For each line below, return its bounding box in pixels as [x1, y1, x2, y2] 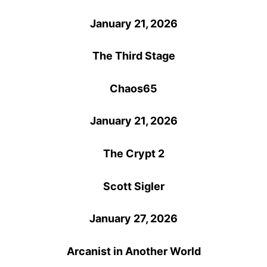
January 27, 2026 [89, 212, 178, 225]
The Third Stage [92, 49, 175, 63]
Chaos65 [110, 82, 157, 95]
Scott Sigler [103, 179, 164, 193]
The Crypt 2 [103, 147, 164, 160]
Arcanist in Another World [66, 244, 201, 257]
